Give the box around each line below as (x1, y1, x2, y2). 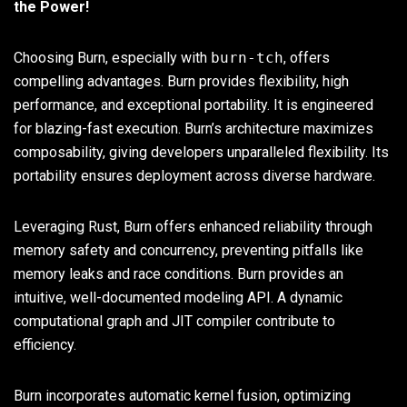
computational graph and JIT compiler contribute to (14, 312, 335, 330)
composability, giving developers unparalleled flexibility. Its (14, 143, 389, 161)
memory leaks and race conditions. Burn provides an (14, 264, 343, 283)
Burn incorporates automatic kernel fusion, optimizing (14, 386, 351, 404)
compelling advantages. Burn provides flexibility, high (14, 72, 349, 90)
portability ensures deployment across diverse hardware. (14, 166, 375, 184)
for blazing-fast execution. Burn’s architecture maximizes (14, 119, 373, 137)
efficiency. (14, 335, 76, 353)
